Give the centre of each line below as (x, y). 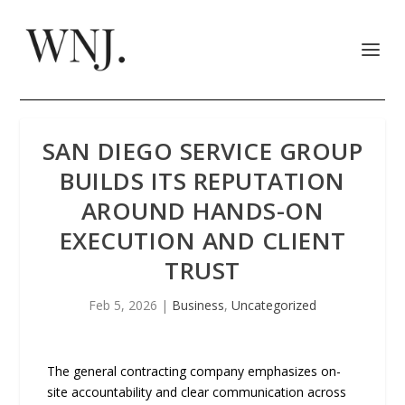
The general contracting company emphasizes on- (194, 371)
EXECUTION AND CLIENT (202, 240)
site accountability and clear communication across (197, 392)
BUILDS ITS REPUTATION (202, 181)
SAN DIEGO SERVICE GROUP (202, 151)
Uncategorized (274, 305)
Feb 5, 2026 (123, 305)
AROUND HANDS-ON (202, 211)
